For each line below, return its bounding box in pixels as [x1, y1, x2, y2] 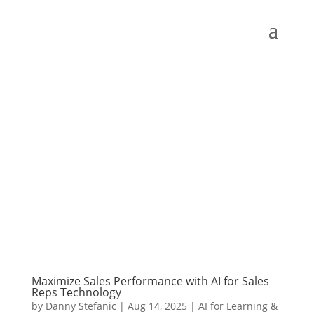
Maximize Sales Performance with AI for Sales [31, 273, 269, 289]
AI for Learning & [198, 299, 278, 313]
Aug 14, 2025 [127, 299, 187, 313]
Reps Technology [31, 284, 121, 300]
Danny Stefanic [45, 299, 116, 313]
